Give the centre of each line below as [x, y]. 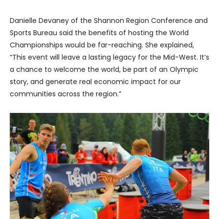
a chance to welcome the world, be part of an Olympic [104, 70]
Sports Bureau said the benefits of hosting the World [99, 33]
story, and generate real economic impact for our [95, 82]
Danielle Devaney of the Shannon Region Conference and [109, 21]
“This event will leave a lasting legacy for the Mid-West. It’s [109, 57]
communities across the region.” [66, 94]
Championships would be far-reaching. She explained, [102, 45]
